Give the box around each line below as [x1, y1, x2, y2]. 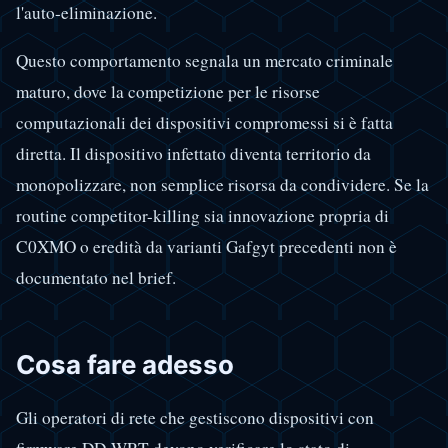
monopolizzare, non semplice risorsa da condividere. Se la [16, 173, 429, 197]
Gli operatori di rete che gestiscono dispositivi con [16, 405, 374, 429]
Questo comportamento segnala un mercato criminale [16, 49, 393, 73]
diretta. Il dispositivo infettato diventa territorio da [16, 142, 371, 166]
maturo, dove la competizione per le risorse [16, 80, 320, 104]
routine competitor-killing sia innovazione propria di [16, 204, 389, 228]
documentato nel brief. [16, 266, 176, 290]
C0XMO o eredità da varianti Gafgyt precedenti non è [16, 235, 397, 259]
